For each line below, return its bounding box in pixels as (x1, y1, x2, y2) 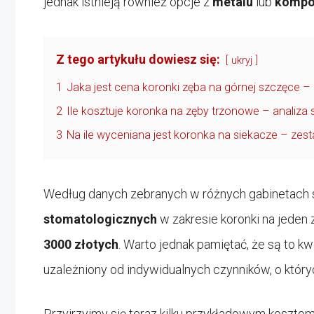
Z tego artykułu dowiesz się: (56, 51, 220, 67)
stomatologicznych (43, 211, 157, 226)
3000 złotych (43, 236, 118, 252)
